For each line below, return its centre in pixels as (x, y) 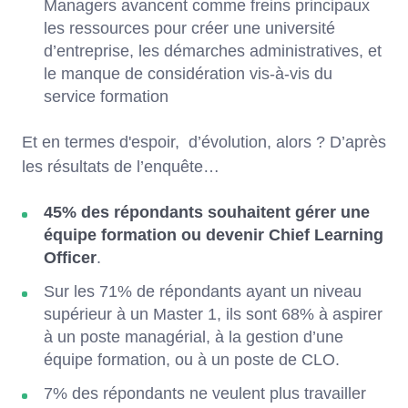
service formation (106, 96)
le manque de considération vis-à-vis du (188, 73)
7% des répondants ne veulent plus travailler (205, 393)
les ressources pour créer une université (189, 28)
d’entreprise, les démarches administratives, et (213, 51)
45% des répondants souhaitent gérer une (207, 212)
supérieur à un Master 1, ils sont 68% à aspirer (213, 314)
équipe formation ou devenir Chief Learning (214, 235)
